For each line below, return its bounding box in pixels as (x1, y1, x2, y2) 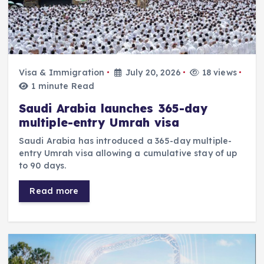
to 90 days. (18, 160, 67, 171)
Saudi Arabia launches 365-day (18, 101, 207, 115)
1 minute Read (29, 80, 95, 91)
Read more (29, 185, 79, 196)
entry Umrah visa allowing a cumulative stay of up (18, 147, 237, 159)
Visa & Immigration (18, 67, 105, 78)
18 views (199, 67, 237, 78)
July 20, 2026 (123, 67, 181, 78)
